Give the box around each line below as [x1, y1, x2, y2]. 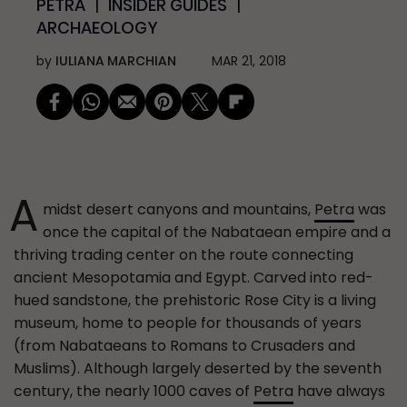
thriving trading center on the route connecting [14, 244, 353, 265]
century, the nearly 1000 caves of [14, 381, 253, 402]
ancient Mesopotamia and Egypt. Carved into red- [14, 267, 373, 288]
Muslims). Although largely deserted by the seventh [14, 358, 382, 379]
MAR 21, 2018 [212, 52, 286, 70]
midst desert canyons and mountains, [43, 199, 314, 220]
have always [293, 381, 385, 402]
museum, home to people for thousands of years [14, 313, 362, 333]
